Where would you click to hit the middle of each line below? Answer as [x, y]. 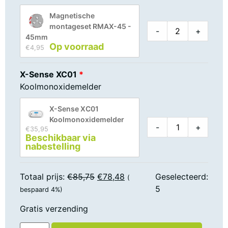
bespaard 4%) [41, 189]
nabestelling [53, 146]
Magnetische [72, 15]
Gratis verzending [54, 208]
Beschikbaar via [62, 137]
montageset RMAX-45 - [90, 26]
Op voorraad [77, 46]
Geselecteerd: [181, 176]
